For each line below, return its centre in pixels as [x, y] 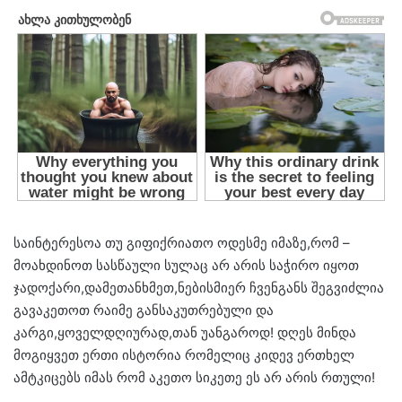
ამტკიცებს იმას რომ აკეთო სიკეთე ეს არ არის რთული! [194, 378]
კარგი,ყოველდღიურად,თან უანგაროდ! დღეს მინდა [185, 333]
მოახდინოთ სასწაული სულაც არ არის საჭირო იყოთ [186, 266]
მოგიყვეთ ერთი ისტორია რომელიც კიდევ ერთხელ [184, 355]
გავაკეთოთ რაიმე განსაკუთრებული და [144, 310]
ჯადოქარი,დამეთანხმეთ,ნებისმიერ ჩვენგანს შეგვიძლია [199, 288]
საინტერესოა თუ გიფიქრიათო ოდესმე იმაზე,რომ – [182, 243]
